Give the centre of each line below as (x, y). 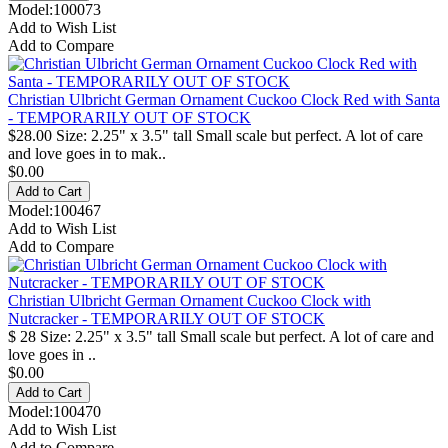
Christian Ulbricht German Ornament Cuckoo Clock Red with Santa (224, 99)
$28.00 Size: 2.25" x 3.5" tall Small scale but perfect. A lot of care (215, 135)
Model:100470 (54, 411)
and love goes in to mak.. (87, 153)
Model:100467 (54, 210)
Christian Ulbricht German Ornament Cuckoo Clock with (189, 300)
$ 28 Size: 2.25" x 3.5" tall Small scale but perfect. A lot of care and (221, 336)
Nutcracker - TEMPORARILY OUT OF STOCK (166, 318)
